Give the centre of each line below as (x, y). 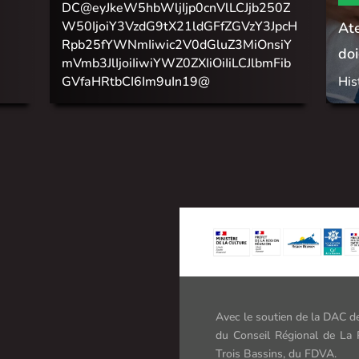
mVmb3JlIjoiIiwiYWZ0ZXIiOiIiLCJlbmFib (176, 63)
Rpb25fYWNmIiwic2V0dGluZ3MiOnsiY (176, 44)
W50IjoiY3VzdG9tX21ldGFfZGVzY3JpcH (179, 26)
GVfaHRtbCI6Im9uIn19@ (135, 81)
